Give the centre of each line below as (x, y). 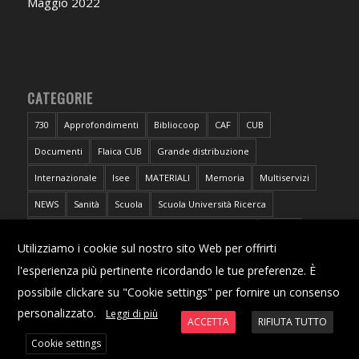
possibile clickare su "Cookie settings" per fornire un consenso (179, 292)
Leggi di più (132, 314)
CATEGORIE (60, 98)
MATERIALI (167, 178)
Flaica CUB (119, 151)
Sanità (86, 204)
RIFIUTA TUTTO (292, 321)
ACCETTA (208, 321)
